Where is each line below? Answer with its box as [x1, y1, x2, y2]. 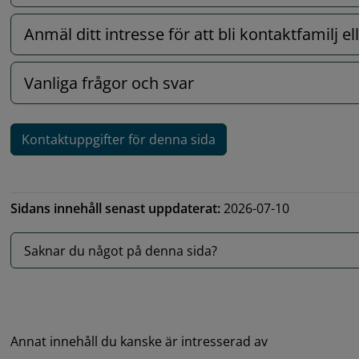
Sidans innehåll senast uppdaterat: [10, 200, 221, 218]
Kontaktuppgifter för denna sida [22, 131, 216, 149]
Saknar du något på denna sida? [24, 241, 218, 260]
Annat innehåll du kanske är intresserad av [10, 333, 268, 351]
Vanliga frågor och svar [24, 71, 195, 94]
